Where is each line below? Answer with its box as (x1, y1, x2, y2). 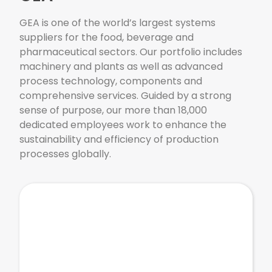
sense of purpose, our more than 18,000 (19, 103, 208, 118)
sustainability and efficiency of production (19, 132, 219, 147)
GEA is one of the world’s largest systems (19, 16, 216, 30)
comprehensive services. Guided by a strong (19, 89, 232, 103)
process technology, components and (19, 74, 203, 89)
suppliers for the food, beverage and (19, 30, 194, 45)
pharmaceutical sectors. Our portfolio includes (19, 45, 243, 59)
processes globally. (19, 147, 112, 161)
